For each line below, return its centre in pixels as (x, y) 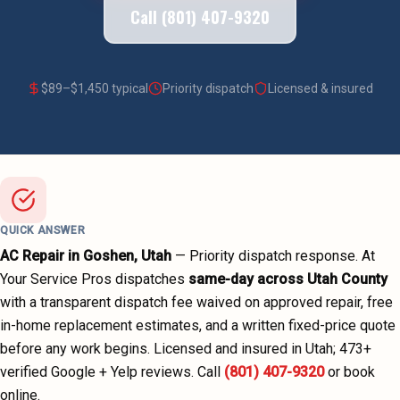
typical (129, 88)
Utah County (347, 279)
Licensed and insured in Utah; (246, 349)
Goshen (108, 256)
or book (351, 372)
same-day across (248, 279)
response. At (333, 256)
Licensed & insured (321, 88)
